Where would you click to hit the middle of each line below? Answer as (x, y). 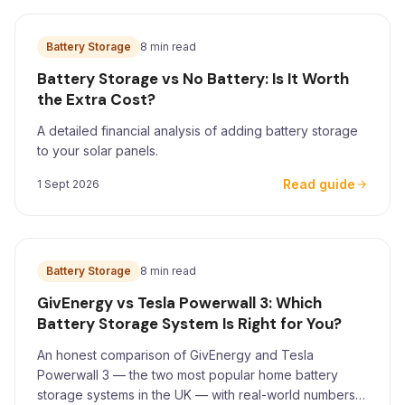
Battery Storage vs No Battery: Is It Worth (193, 79)
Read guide (319, 184)
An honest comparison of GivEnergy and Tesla (175, 355)
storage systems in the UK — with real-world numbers (196, 395)
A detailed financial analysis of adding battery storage (198, 131)
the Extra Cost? (96, 99)
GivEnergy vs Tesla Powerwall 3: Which (179, 303)
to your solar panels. (98, 151)
